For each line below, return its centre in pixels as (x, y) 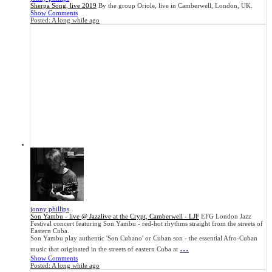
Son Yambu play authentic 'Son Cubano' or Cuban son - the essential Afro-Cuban (144, 238)
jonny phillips (50, 209)
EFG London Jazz (226, 216)
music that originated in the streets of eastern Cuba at (105, 249)
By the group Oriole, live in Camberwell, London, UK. (175, 6)
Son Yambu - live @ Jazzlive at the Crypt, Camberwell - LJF (115, 216)
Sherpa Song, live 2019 (63, 6)
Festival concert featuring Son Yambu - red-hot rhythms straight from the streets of (147, 224)
